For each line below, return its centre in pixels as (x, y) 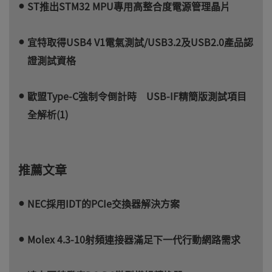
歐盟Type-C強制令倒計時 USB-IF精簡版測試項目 (137, 96)
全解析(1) (48, 114)
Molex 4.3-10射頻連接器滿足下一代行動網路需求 (134, 239)
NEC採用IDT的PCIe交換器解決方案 (104, 203)
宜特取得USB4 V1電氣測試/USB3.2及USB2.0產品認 (140, 42)
